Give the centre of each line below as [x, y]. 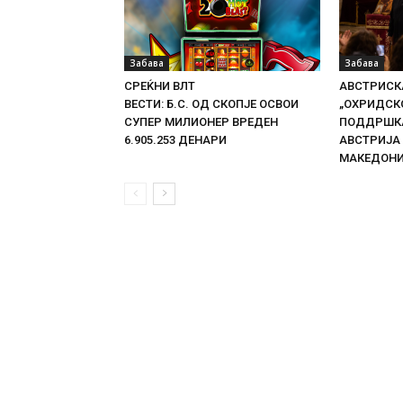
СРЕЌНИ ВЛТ [160, 86]
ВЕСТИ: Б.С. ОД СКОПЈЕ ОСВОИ [211, 104]
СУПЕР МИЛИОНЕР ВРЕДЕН [201, 122]
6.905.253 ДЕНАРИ [175, 140]
